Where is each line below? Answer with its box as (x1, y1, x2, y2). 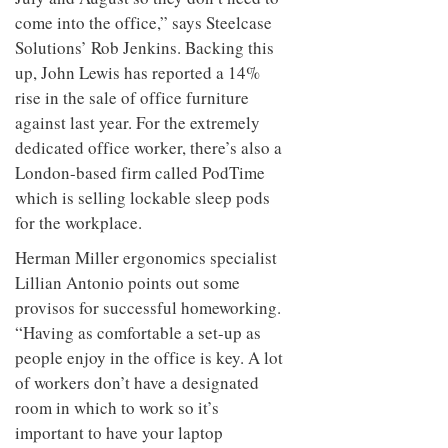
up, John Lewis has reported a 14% (15, 60, 260, 84)
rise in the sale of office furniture (15, 85, 249, 109)
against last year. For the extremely (15, 110, 260, 134)
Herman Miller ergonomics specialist (15, 245, 277, 269)
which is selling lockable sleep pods (15, 185, 270, 209)
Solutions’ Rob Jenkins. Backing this (15, 35, 274, 59)
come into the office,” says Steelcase (15, 10, 272, 34)
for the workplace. (15, 210, 142, 234)
